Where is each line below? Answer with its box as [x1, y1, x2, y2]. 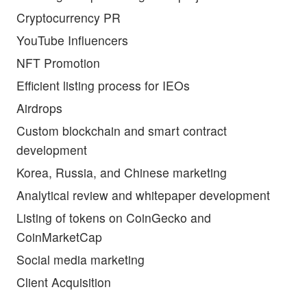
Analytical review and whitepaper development [16, 186, 270, 204]
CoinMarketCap [16, 228, 102, 246]
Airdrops [16, 99, 62, 117]
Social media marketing [16, 251, 145, 269]
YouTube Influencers [16, 32, 128, 49]
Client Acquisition [16, 273, 114, 291]
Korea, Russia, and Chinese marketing [16, 164, 227, 182]
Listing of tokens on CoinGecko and [16, 209, 211, 227]
